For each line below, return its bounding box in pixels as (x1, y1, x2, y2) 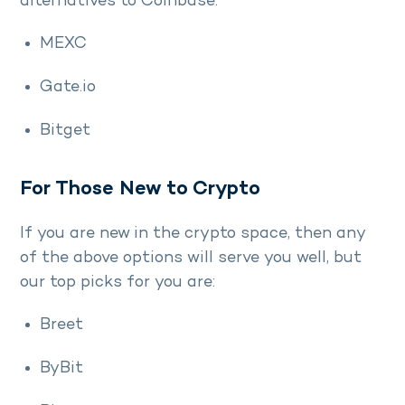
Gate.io (40, 78, 105, 96)
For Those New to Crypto (20, 178, 266, 200)
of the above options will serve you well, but (20, 249, 362, 267)
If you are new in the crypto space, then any (20, 224, 365, 242)
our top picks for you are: (20, 273, 220, 291)
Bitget (40, 121, 90, 139)
